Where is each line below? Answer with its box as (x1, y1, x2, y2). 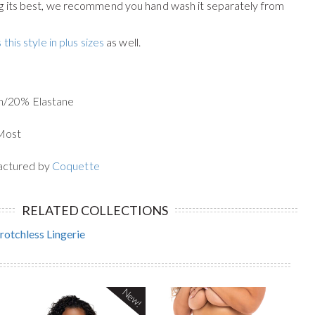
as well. (104, 35, 141, 49)
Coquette (51, 159, 100, 172)
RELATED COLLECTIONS (21, 202, 168, 218)
